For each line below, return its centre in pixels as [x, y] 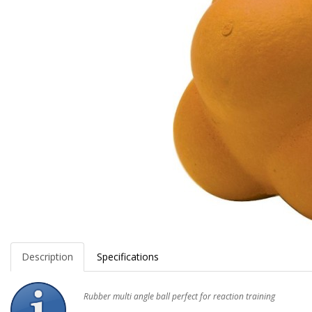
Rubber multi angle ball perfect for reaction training [179, 296]
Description [47, 257]
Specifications [128, 257]
